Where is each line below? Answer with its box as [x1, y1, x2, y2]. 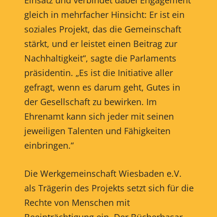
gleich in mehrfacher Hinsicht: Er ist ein [24, 8, 185, 20]
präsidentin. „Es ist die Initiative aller [24, 66, 173, 78]
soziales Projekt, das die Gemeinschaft [24, 23, 181, 35]
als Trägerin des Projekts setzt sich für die [24, 182, 194, 194]
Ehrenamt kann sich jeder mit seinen [24, 110, 174, 122]
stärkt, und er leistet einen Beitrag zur [24, 37, 177, 49]
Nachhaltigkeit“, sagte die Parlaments [24, 52, 176, 64]
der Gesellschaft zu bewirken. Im [24, 95, 157, 108]
